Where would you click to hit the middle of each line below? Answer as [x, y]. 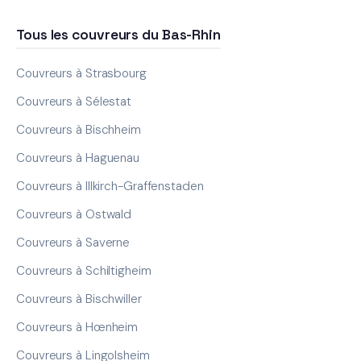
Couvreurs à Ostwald [74, 214]
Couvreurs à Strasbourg [81, 73]
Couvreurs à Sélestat [74, 101]
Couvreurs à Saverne [73, 242]
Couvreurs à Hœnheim [77, 327]
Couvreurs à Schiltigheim [84, 270]
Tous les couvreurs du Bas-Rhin [118, 34]
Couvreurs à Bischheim [79, 129]
